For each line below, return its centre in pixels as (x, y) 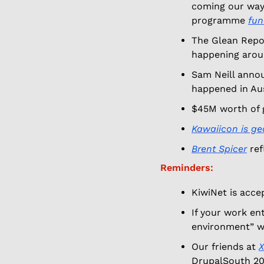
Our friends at (225, 246)
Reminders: (187, 167)
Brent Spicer (219, 148)
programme (220, 20)
